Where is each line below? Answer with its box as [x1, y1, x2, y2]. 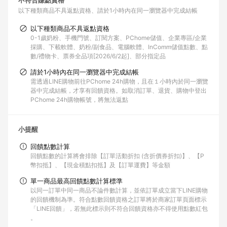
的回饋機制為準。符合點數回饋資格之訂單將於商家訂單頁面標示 [30, 196, 207, 203]
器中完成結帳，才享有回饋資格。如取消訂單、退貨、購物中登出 [30, 87, 207, 94]
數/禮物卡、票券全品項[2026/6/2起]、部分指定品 [30, 52, 166, 60]
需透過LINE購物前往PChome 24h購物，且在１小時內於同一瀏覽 [30, 78, 208, 85]
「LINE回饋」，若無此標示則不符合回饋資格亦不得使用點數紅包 [30, 205, 208, 212]
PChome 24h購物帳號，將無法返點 [30, 96, 128, 103]
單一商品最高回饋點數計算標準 [30, 177, 123, 185]
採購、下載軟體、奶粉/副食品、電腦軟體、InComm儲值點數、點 [30, 43, 208, 51]
